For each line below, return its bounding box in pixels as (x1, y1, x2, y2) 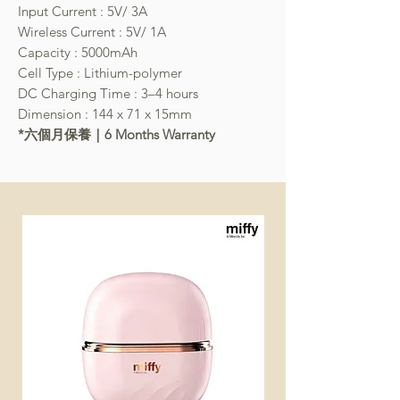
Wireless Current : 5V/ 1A (18, 22, 166, 40)
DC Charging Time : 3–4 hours (18, 84, 198, 102)
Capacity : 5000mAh (18, 43, 137, 61)
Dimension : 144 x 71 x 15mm (18, 104, 192, 122)
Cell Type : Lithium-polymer (18, 63, 182, 81)
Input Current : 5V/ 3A (18, 2, 147, 20)
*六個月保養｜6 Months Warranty (18, 125, 215, 143)
